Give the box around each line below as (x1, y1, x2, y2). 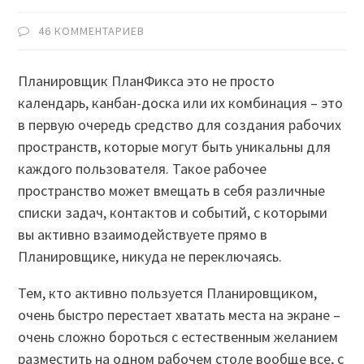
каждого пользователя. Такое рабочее (18, 159, 267, 179)
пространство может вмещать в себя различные (18, 181, 326, 201)
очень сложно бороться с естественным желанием (18, 327, 339, 347)
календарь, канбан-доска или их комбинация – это (18, 93, 344, 113)
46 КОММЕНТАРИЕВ (38, 24, 145, 39)
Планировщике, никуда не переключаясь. (18, 247, 283, 266)
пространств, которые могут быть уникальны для (18, 137, 331, 157)
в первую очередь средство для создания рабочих (18, 115, 342, 135)
